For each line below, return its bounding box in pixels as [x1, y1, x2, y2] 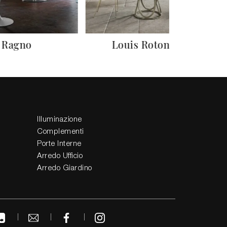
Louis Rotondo [111, 37, 182, 51]
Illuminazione [37, 116, 82, 123]
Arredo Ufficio [37, 153, 83, 160]
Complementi [37, 128, 84, 135]
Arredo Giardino [37, 165, 92, 172]
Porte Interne [37, 140, 82, 147]
